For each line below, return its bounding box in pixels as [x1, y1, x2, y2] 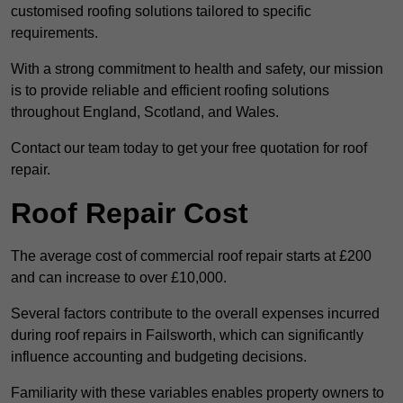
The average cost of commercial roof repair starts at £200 [11, 248, 372, 264]
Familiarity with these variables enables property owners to [11, 385, 384, 401]
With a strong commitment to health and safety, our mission [11, 61, 383, 77]
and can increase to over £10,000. [11, 270, 227, 286]
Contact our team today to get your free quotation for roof [11, 140, 367, 157]
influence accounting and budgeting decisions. [11, 349, 307, 365]
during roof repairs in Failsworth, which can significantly [11, 327, 363, 344]
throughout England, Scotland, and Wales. [11, 104, 279, 121]
